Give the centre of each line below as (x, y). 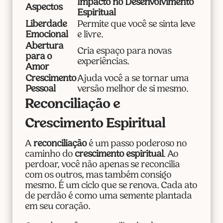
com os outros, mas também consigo (98, 176)
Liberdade (46, 25)
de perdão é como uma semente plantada (108, 197)
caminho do (50, 155)
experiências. (103, 62)
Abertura (44, 47)
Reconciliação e (72, 105)
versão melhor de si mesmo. (132, 90)
